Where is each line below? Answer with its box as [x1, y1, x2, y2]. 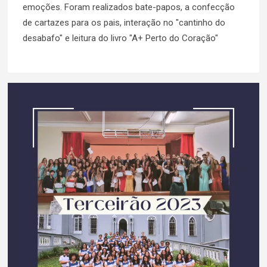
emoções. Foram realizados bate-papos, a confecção [23, 2, 235, 13]
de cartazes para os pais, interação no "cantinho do [23, 17, 225, 28]
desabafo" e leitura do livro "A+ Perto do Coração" [23, 33, 218, 44]
